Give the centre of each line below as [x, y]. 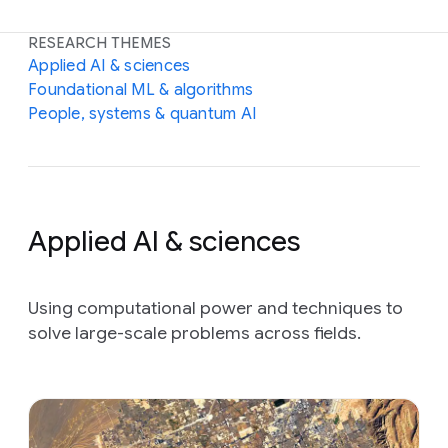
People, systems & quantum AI [142, 114]
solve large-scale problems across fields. [194, 333]
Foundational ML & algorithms [140, 90]
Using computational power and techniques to [215, 308]
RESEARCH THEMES [100, 43]
